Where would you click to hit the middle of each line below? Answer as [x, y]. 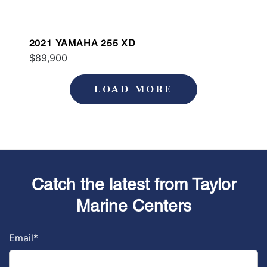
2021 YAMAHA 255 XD [82, 43]
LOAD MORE [133, 89]
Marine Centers [133, 205]
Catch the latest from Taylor [133, 184]
